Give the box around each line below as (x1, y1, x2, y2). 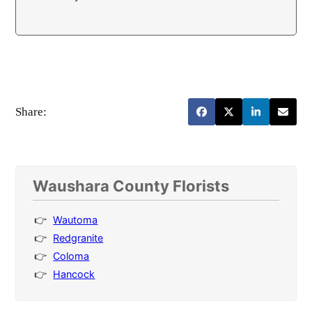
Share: (15, 104, 47, 118)
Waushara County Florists (33, 177, 230, 196)
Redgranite (53, 232, 104, 244)
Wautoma (53, 214, 98, 226)
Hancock (53, 268, 95, 281)
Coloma (53, 250, 90, 263)
